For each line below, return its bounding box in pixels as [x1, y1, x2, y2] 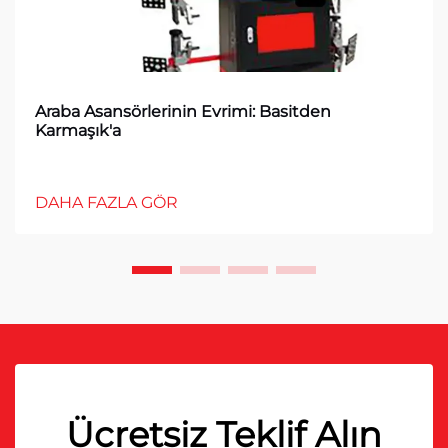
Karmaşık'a [35, 121, 121, 140]
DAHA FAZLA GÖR [35, 193, 178, 212]
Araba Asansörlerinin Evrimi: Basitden [35, 102, 331, 121]
